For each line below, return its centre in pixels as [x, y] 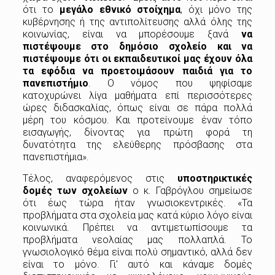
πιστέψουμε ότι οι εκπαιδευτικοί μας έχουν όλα [137, 58]
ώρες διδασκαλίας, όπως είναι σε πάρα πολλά [137, 107]
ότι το [41, 9]
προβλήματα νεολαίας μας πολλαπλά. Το [137, 239]
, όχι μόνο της [217, 9]
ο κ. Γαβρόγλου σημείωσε [190, 190]
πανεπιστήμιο [55, 83]
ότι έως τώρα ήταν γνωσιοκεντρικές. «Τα [137, 203]
